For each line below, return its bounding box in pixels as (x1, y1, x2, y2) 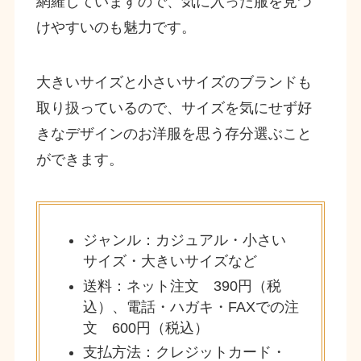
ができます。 (35, 151, 123, 168)
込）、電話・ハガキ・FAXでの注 (82, 298, 299, 315)
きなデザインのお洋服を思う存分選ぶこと (35, 126, 312, 143)
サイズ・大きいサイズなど (82, 253, 257, 270)
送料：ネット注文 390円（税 (82, 277, 281, 294)
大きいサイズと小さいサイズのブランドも (35, 74, 312, 91)
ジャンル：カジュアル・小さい (82, 232, 286, 249)
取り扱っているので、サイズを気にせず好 (35, 100, 312, 117)
